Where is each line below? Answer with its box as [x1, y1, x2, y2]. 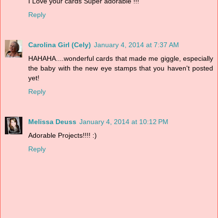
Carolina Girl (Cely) [28, 40, 91, 49]
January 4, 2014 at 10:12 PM [79, 117, 168, 126]
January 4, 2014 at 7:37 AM [94, 40, 179, 49]
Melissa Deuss [28, 117, 76, 126]
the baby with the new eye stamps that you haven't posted [28, 64, 213, 72]
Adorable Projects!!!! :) [28, 131, 97, 139]
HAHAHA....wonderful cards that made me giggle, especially [28, 54, 213, 62]
